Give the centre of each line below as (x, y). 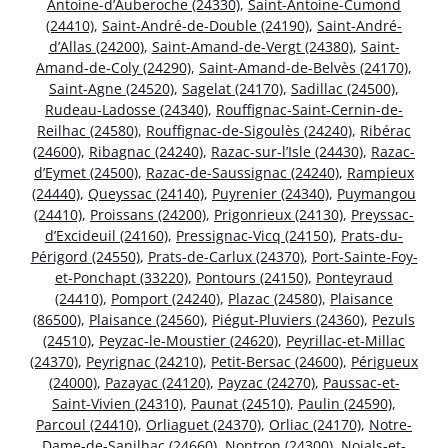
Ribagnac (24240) (146, 151)
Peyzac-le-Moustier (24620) (188, 340)
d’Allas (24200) (96, 46)
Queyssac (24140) (146, 193)
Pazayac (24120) (157, 382)
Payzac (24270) (266, 382)
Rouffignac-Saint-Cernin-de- (309, 109)
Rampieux (380, 172)
